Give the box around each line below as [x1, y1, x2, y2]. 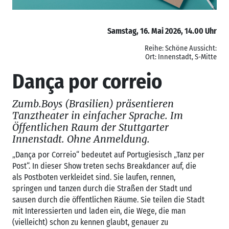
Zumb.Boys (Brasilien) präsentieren [12, 97, 174, 110]
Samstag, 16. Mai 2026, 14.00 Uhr [107, 26, 217, 36]
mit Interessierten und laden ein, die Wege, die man [12, 205, 186, 216]
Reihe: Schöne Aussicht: [145, 43, 217, 53]
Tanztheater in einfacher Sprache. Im [12, 109, 183, 122]
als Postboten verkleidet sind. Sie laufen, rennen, [12, 172, 175, 182]
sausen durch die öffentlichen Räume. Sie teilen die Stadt [12, 194, 204, 204]
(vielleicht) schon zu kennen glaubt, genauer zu [12, 217, 168, 227]
